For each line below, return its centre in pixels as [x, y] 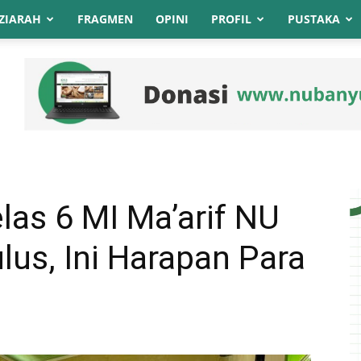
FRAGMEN [105, 19]
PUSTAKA [314, 19]
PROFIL [231, 19]
